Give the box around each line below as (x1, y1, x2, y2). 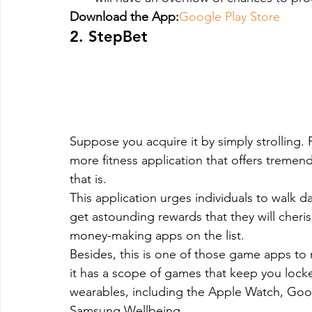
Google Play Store (179, 8, 280, 24)
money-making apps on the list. (70, 227, 244, 243)
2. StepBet (70, 26, 148, 46)
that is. (70, 171, 107, 187)
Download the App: (70, 8, 179, 24)
